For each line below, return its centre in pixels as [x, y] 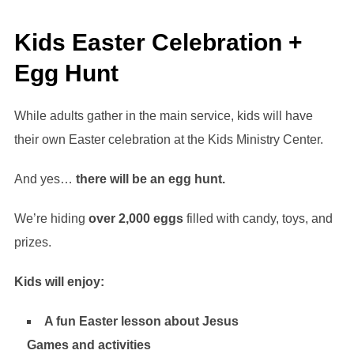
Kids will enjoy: [59, 282]
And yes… [45, 179]
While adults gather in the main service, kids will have [163, 116]
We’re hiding [51, 219]
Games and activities [88, 345]
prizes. [32, 243]
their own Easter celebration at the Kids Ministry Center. [168, 140]
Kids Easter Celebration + [158, 43]
